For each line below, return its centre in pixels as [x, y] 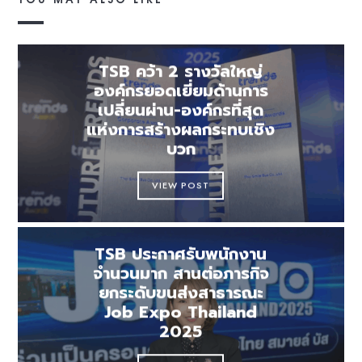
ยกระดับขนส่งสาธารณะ [181, 293]
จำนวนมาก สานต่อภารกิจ [181, 274]
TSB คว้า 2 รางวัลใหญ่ [181, 72]
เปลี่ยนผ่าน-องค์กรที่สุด [181, 110]
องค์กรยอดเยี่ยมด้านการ [181, 91]
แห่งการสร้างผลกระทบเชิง [181, 130]
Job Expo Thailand [181, 312]
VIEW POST [181, 185]
